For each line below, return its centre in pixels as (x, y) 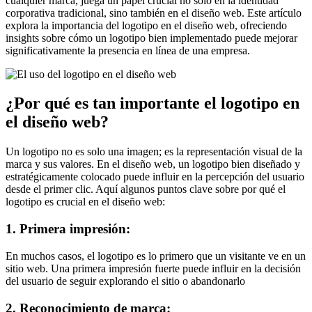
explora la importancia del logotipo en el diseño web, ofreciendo (146, 25)
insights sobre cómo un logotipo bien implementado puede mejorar (151, 38)
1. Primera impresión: (68, 229)
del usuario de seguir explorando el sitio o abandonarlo (125, 281)
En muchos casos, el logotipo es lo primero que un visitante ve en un (156, 256)
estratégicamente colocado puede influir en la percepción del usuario (155, 177)
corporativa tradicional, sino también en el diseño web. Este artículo (154, 13)
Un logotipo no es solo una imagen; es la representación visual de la (154, 152)
